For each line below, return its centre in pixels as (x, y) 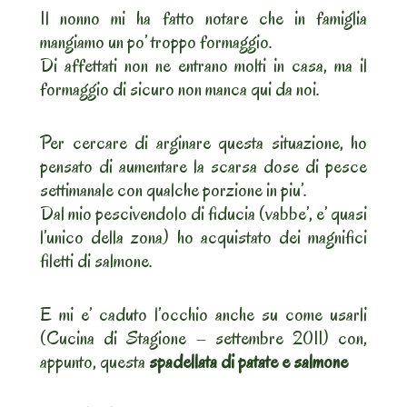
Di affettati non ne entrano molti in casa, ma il (203, 66)
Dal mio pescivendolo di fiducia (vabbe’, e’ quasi (203, 214)
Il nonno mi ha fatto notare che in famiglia (203, 19)
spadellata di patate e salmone (248, 362)
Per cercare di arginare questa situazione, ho (203, 143)
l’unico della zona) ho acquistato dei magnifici (203, 238)
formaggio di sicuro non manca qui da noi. (180, 89)
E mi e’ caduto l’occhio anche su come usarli (203, 315)
